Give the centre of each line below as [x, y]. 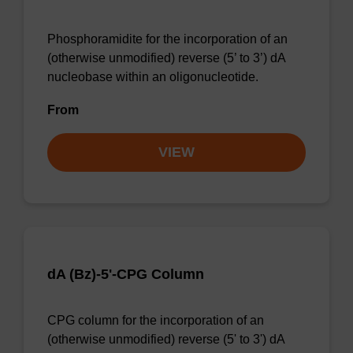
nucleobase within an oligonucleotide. [153, 77]
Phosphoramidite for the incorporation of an [167, 39]
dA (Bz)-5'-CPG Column [126, 274]
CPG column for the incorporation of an [156, 320]
